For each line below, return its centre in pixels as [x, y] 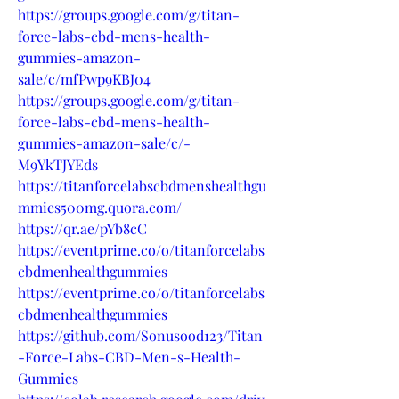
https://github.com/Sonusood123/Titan [140, 335]
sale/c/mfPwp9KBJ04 [84, 78]
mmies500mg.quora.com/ [100, 207]
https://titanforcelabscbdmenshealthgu [142, 185]
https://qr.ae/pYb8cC [82, 228]
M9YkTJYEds [58, 164]
